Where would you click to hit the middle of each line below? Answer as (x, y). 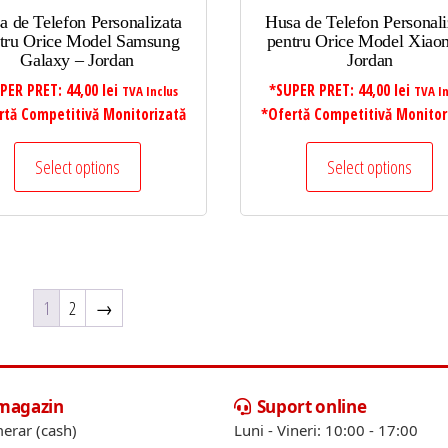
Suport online (311, 406)
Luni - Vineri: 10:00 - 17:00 (326, 429)
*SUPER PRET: (314, 90)
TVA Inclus (149, 90)
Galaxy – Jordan (77, 59)
